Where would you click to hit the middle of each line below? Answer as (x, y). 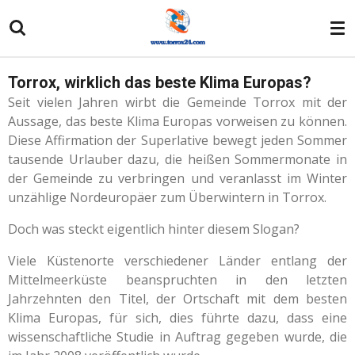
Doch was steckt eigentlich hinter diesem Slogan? (154, 229)
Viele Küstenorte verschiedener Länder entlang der (177, 261)
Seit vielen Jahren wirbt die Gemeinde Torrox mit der (177, 102)
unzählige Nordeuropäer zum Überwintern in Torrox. (167, 197)
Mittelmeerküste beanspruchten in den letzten (177, 280)
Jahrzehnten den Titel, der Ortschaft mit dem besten (177, 299)
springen (34, 54)
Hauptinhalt (42, 35)
